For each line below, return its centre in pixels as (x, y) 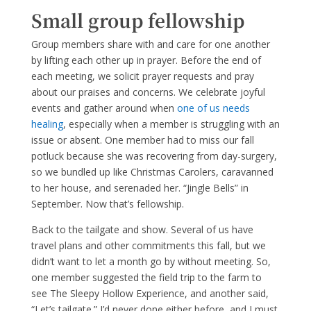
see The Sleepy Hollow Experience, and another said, (150, 293)
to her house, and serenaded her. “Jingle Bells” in (140, 188)
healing (47, 124)
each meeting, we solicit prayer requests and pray (142, 76)
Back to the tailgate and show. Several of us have (142, 229)
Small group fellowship (137, 20)
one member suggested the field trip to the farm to (146, 277)
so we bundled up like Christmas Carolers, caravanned (152, 172)
